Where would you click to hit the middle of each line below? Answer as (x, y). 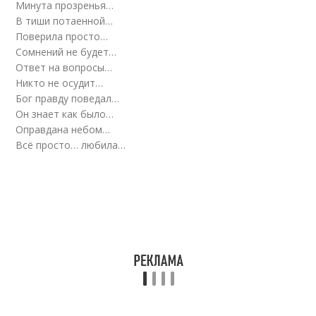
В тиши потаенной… (65, 21)
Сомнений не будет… (66, 52)
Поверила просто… (62, 36)
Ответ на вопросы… (64, 67)
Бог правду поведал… (68, 98)
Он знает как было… (65, 114)
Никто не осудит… (60, 83)
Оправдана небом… (63, 129)
